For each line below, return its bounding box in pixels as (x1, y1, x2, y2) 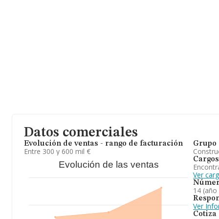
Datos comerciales (24, 126, 138, 140)
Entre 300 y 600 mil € (24, 147, 90, 156)
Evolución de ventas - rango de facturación (24, 140, 183, 148)
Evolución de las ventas (58, 159, 159, 170)
